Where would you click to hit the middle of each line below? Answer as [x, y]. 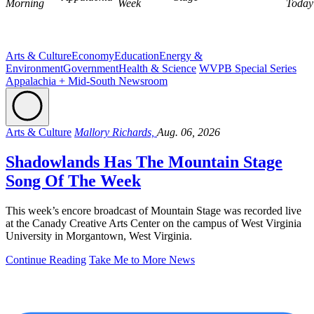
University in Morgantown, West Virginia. [99, 235]
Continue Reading [46, 259]
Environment [34, 68]
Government [91, 68]
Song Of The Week [73, 180]
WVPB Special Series [248, 68]
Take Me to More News [142, 259]
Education [137, 55]
